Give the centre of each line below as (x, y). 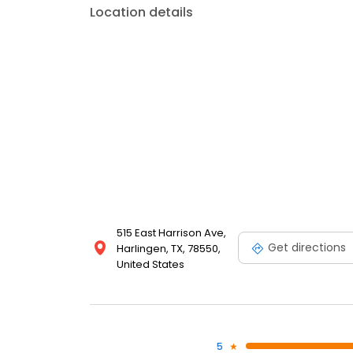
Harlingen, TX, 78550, (169, 248)
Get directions (307, 248)
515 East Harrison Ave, (171, 232)
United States (150, 264)
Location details (141, 12)
